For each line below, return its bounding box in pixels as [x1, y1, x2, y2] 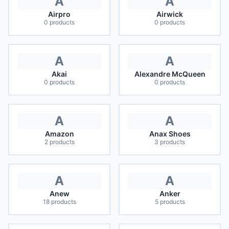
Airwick [156, 10, 183, 18]
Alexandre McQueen [134, 70, 205, 78]
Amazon [44, 129, 74, 138]
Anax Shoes [149, 129, 191, 138]
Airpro [48, 10, 71, 18]
